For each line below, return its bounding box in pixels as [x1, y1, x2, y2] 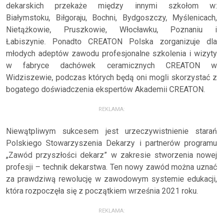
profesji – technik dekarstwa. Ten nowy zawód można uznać [6, 162, 217, 172]
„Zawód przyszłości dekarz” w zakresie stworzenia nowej [6, 150, 217, 160]
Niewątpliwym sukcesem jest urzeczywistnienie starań [6, 126, 217, 136]
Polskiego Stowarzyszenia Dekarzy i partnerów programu [6, 138, 217, 148]
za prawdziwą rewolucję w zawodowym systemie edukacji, [6, 174, 217, 184]
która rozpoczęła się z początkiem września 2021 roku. [6, 186, 198, 196]
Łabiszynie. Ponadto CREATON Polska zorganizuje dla [6, 36, 217, 46]
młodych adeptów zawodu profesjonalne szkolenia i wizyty [6, 48, 217, 58]
